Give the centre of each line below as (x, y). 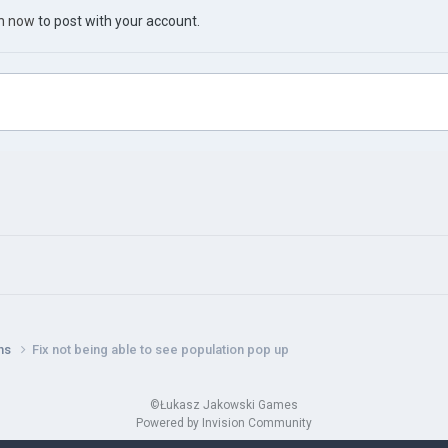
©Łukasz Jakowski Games (224, 404)
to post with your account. (117, 20)
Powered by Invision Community (224, 422)
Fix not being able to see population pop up (160, 349)
